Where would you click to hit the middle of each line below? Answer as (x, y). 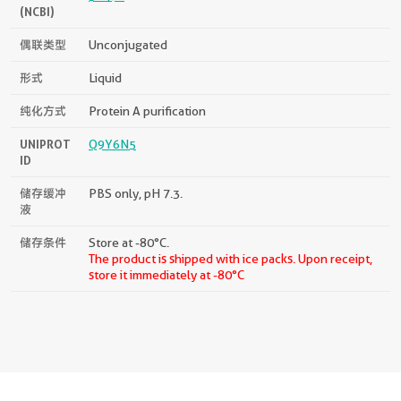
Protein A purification (147, 111)
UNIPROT (45, 144)
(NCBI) (37, 11)
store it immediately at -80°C (166, 274)
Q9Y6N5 (112, 144)
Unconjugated (128, 44)
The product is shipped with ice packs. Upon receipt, (230, 258)
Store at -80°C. (129, 242)
